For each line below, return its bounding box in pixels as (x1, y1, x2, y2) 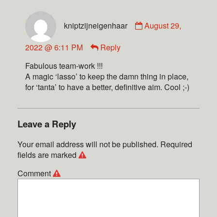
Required (160, 139, 192, 150)
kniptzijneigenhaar (64, 20, 127, 31)
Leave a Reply (17, 117, 76, 130)
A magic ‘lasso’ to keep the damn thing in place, (25, 71, 188, 82)
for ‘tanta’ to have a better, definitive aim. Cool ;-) (25, 81, 189, 93)
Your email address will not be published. (17, 139, 158, 150)
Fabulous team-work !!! (25, 60, 103, 71)
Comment (17, 168, 53, 179)
